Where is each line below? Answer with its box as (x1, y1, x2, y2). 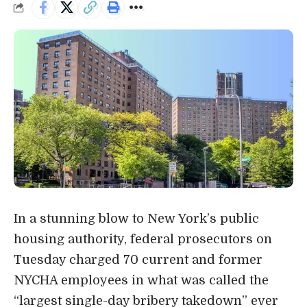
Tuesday (14, 252, 69, 267)
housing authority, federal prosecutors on (14, 232, 272, 246)
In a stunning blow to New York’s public (14, 211, 259, 225)
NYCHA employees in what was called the (14, 273, 269, 287)
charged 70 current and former (69, 252, 262, 267)
